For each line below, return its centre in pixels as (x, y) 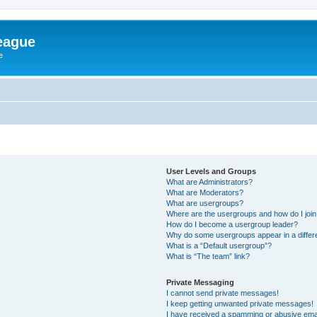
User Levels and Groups (212, 171)
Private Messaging (201, 282)
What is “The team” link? (208, 256)
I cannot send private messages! (223, 293)
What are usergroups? (205, 203)
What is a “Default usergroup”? (219, 245)
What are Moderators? (205, 192)
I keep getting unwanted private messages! (240, 303)
